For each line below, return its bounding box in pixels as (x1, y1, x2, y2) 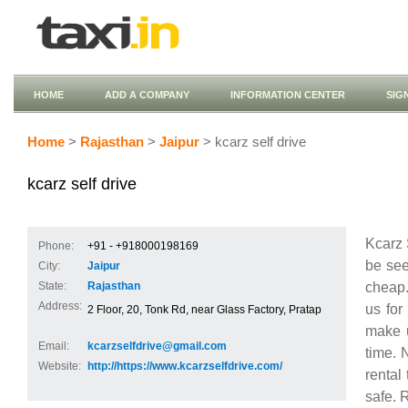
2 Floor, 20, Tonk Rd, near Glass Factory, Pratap (87, 303, 321, 316)
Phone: (38, 240, 74, 252)
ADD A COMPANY (105, 89, 189, 100)
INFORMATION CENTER (230, 89, 345, 100)
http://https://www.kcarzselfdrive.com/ (87, 360, 282, 372)
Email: (38, 340, 69, 352)
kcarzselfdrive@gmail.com (87, 340, 227, 352)
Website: (38, 360, 81, 372)
